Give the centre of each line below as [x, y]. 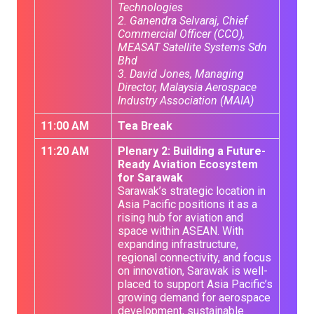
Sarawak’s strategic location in [192, 191]
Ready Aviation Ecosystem [188, 164]
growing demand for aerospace [194, 298]
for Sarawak [150, 178]
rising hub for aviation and [180, 218]
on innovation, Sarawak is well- [193, 271]
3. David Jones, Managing [181, 74]
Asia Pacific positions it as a [187, 204]
